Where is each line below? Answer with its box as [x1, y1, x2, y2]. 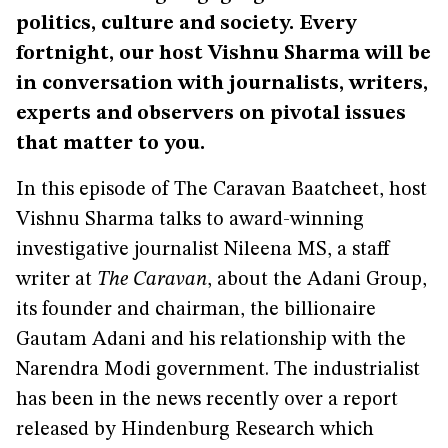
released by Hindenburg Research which [16, 420, 374, 440]
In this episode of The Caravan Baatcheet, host [16, 180, 427, 200]
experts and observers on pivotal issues [16, 104, 406, 124]
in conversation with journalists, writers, [16, 74, 428, 94]
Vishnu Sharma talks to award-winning [16, 210, 364, 230]
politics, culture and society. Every [16, 14, 356, 34]
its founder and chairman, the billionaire [16, 300, 376, 320]
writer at [16, 270, 97, 290]
